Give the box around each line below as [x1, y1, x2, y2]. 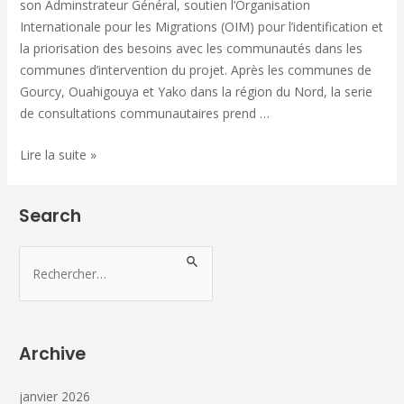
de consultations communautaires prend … [19, 104, 270, 122]
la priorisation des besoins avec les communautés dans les [19, 39, 363, 57]
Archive [19, 342, 87, 367]
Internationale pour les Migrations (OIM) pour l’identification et [19, 17, 383, 35]
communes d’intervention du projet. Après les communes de [19, 60, 372, 78]
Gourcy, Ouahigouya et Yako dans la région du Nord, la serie [19, 82, 372, 100]
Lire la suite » [19, 146, 96, 164]
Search [19, 204, 82, 229]
